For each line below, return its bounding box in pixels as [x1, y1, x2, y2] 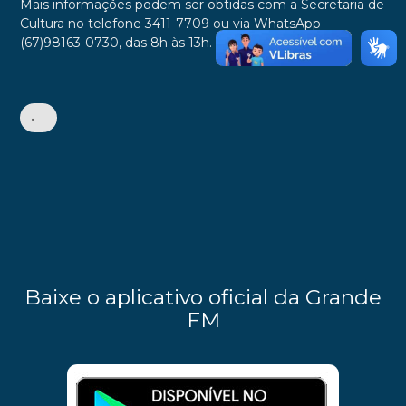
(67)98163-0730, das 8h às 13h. [19, 34, 212, 51]
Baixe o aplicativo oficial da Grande [24, 285, 382, 311]
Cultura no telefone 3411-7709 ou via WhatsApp [19, 14, 321, 32]
